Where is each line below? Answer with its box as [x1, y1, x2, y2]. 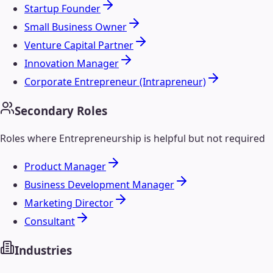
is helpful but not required [141, 131, 265, 145]
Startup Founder [24, 2, 101, 16]
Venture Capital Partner [24, 38, 133, 52]
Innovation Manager [24, 57, 119, 71]
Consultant [24, 214, 75, 228]
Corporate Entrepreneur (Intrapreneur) [24, 75, 206, 89]
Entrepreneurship [59, 131, 141, 145]
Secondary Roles [15, 103, 107, 119]
